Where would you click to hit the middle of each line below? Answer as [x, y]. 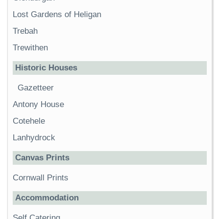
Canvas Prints [42, 158]
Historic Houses [46, 68]
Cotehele [29, 121]
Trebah [25, 31]
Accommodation [47, 198]
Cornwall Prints [41, 178]
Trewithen [30, 48]
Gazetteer [36, 88]
